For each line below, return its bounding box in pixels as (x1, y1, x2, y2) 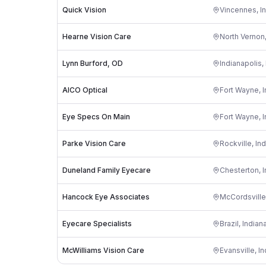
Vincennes (220, 5, 256, 14)
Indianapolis (220, 59, 262, 68)
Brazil (220, 219, 239, 228)
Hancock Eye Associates (62, 192, 150, 201)
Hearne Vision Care (62, 32, 131, 41)
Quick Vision (62, 5, 106, 14)
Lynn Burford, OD (62, 59, 123, 68)
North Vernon (220, 32, 265, 41)
